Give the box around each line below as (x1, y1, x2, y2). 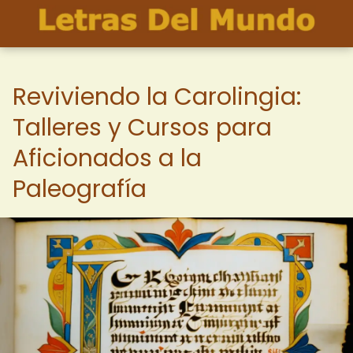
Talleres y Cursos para (13, 111, 272, 144)
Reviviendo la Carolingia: (13, 80, 301, 113)
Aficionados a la (13, 142, 202, 175)
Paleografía (13, 173, 147, 206)
